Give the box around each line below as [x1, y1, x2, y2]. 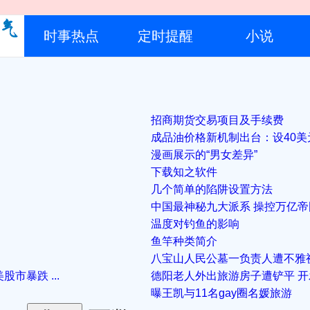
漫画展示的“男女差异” [151, 148, 258, 161]
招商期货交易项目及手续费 [151, 113, 284, 126]
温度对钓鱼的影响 [151, 217, 240, 230]
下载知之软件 [151, 165, 218, 178]
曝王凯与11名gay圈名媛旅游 [151, 286, 293, 299]
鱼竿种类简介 [151, 235, 218, 247]
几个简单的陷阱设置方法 [151, 183, 273, 195]
